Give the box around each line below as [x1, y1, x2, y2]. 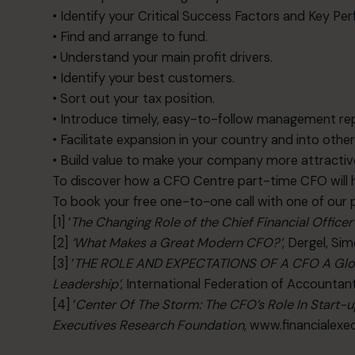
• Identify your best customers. [52, 69, 235, 86]
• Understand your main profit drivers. [52, 48, 273, 66]
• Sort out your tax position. [52, 90, 216, 107]
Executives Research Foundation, [52, 316, 250, 334]
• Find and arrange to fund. [52, 28, 208, 45]
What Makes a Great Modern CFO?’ [74, 234, 283, 251]
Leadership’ [52, 275, 121, 292]
